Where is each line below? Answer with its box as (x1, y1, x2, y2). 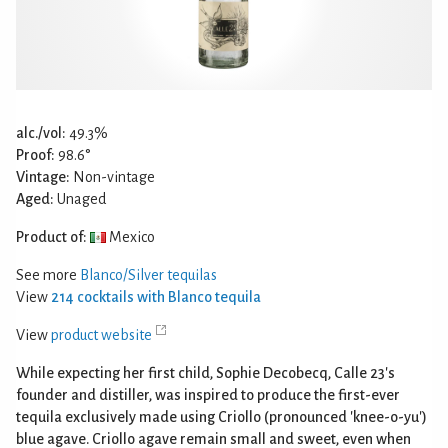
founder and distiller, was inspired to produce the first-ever (16, 386, 400, 403)
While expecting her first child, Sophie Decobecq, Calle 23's (16, 364, 395, 381)
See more (16, 266, 80, 283)
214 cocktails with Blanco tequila (51, 288, 261, 305)
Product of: (16, 228, 87, 245)
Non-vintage (70, 168, 155, 185)
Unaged (54, 190, 106, 207)
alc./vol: (16, 124, 66, 141)
